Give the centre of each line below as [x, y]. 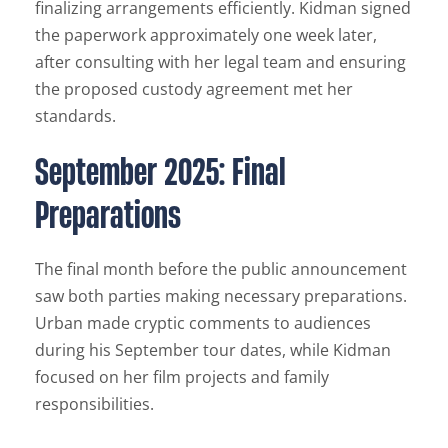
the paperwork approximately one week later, [206, 35]
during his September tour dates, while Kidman [213, 350]
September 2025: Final [160, 171]
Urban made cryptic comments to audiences [203, 323]
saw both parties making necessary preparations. [221, 296]
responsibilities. [94, 404]
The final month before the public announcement [221, 269]
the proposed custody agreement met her [194, 89]
